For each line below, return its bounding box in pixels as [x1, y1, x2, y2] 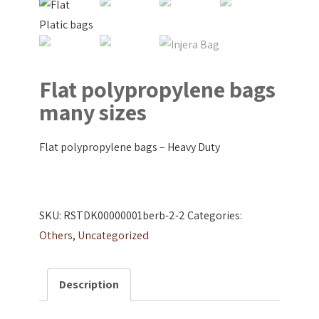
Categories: [187, 208, 242, 224]
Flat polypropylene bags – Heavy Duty [39, 140, 220, 155]
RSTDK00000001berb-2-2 [63, 208, 185, 224]
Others [39, 228, 73, 244]
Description [59, 277, 119, 293]
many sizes [39, 97, 147, 127]
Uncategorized [78, 228, 149, 244]
